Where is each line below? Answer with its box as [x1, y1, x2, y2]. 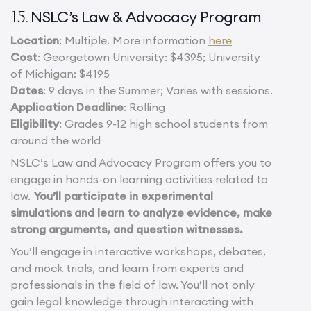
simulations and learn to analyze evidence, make [10, 205, 272, 220]
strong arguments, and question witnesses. [10, 222, 243, 237]
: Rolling [124, 100, 165, 115]
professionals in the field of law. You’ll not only [10, 278, 255, 292]
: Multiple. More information [59, 33, 208, 48]
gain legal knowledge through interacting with [10, 294, 253, 309]
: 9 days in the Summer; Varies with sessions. [43, 83, 273, 98]
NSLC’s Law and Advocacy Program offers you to [10, 155, 271, 170]
